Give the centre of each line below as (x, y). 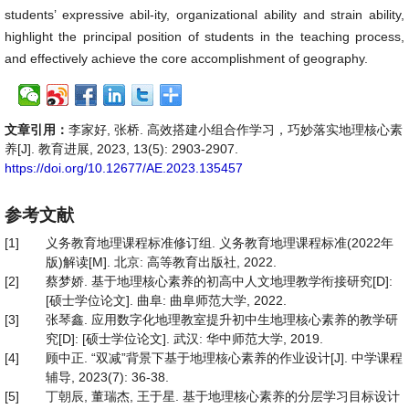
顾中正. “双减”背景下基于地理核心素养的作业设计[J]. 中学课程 (224, 358)
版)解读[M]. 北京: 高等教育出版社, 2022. (161, 262)
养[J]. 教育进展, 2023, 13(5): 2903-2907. (121, 149)
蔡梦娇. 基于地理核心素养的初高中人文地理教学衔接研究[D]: (219, 281)
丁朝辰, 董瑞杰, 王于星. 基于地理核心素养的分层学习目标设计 (223, 396)
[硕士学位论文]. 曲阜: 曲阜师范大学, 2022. (166, 300)
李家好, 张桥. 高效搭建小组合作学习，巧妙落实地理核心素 (236, 130)
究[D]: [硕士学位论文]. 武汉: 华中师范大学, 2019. (184, 339)
